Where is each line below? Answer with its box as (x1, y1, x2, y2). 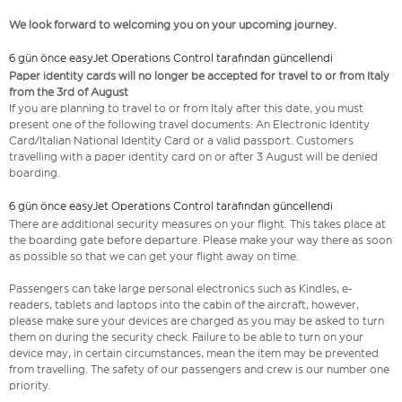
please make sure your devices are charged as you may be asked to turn (9, 314, 384, 328)
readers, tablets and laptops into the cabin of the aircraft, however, (9, 298, 359, 312)
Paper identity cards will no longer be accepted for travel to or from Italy (9, 69, 389, 83)
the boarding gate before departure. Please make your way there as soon (9, 233, 392, 248)
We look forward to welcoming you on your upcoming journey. (9, 18, 336, 32)
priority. (9, 379, 51, 393)
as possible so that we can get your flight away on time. (9, 249, 299, 264)
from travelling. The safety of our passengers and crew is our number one (9, 363, 389, 377)
